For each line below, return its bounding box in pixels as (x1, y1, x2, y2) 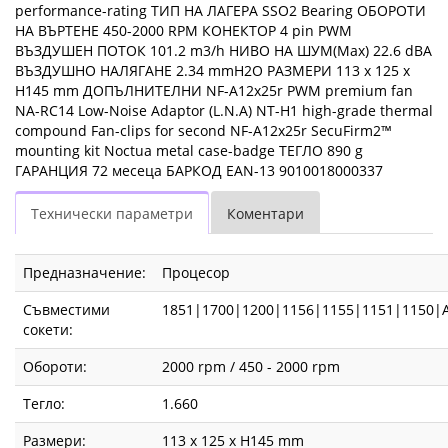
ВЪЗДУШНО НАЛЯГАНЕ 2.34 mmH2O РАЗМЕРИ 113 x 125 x (15, 61, 410, 81)
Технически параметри (31, 204, 193, 224)
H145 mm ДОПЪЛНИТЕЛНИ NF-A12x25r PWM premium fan (15, 81, 413, 101)
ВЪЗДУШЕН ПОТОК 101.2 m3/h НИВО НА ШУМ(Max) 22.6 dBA (15, 41, 432, 61)
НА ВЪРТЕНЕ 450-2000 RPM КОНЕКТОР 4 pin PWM (15, 21, 352, 41)
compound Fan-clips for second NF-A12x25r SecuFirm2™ (15, 121, 392, 141)
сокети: (23, 320, 73, 340)
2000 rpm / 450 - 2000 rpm (162, 357, 340, 377)
